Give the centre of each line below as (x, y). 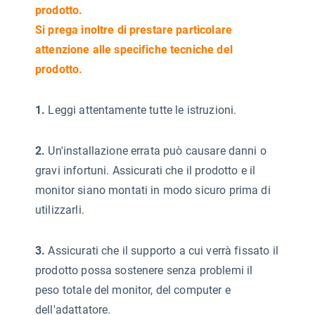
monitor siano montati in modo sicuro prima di (153, 190)
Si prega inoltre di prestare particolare (134, 30)
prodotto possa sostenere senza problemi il (144, 270)
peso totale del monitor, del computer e (133, 290)
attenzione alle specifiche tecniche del (134, 50)
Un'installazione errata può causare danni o (156, 151)
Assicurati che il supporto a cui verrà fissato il (163, 251)
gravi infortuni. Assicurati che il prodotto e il (146, 171)
